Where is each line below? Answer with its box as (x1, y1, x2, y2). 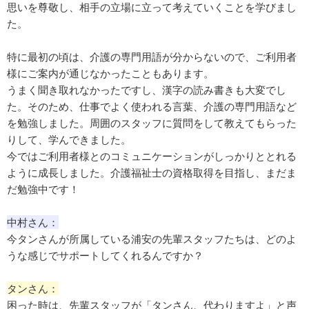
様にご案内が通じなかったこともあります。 (7, 66, 214, 81)
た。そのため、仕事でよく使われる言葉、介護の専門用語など (7, 99, 297, 114)
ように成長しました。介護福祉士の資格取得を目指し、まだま (7, 166, 297, 180)
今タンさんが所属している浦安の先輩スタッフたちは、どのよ (7, 232, 297, 246)
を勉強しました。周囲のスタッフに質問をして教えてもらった (7, 116, 297, 130)
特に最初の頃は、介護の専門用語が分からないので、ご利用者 (7, 50, 297, 64)
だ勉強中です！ (7, 182, 79, 197)
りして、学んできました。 (7, 132, 131, 147)
